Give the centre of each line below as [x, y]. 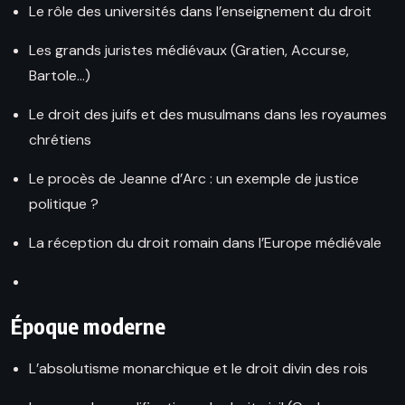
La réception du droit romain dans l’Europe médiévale [205, 243]
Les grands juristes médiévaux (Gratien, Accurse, [189, 51]
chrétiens [60, 140]
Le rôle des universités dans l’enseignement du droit [200, 12]
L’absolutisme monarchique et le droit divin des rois [198, 369]
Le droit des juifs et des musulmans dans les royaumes [208, 115]
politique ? [64, 204]
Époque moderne [88, 326]
